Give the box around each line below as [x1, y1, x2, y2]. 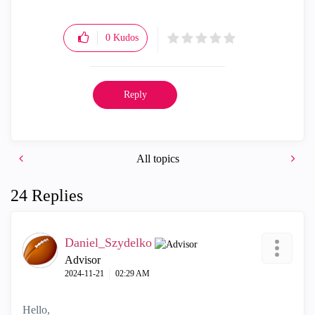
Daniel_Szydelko [65, 236, 152, 250]
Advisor [65, 254, 101, 266]
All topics [136, 153, 179, 165]
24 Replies [11, 186, 83, 205]
